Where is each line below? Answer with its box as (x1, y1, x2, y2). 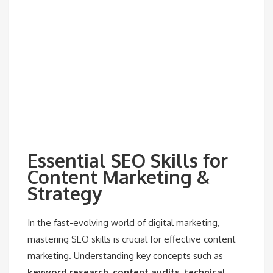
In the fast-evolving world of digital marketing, (27, 216, 219, 229)
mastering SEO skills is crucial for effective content (27, 233, 236, 245)
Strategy (27, 182, 102, 205)
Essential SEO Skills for (27, 149, 228, 172)
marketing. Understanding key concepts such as (27, 249, 223, 261)
